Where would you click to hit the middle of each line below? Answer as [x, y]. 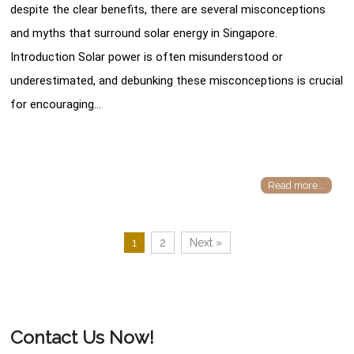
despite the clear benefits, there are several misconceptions [168, 9]
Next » [205, 242]
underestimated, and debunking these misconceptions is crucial [177, 80]
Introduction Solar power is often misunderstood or [147, 56]
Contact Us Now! [83, 337]
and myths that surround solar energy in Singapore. [144, 33]
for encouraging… [56, 104]
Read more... [296, 186]
